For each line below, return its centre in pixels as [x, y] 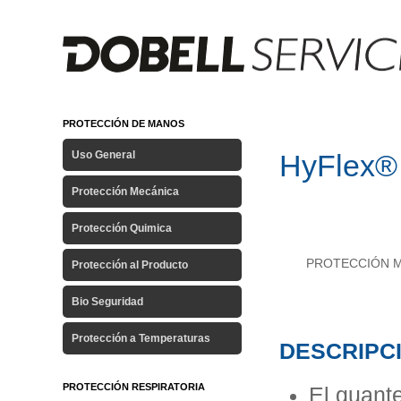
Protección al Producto [130, 265]
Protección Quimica [122, 228]
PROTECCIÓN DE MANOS [124, 124]
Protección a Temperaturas [141, 338]
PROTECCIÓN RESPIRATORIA [134, 387]
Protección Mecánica [125, 192]
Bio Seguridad [107, 302]
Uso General [103, 155]
